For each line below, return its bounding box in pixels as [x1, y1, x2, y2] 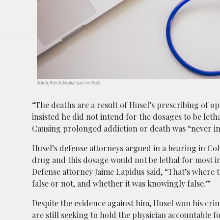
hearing [168, 142, 196, 153]
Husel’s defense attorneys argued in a [32, 142, 168, 153]
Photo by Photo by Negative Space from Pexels [37, 79, 100, 86]
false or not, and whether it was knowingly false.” [32, 178, 211, 189]
